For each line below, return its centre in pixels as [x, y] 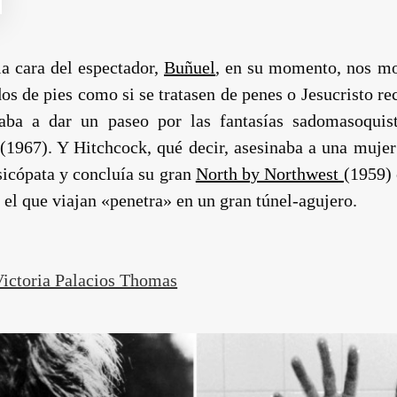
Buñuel [190, 67]
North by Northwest [267, 173]
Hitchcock [111, 147]
